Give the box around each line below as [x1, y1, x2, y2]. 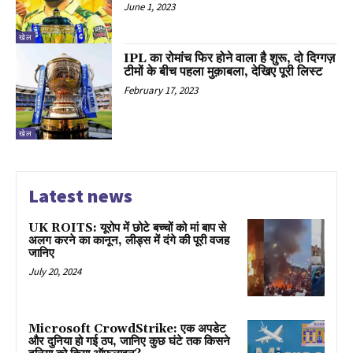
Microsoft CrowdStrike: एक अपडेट [28, 321, 226, 336]
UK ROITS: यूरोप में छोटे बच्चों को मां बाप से [28, 220, 226, 236]
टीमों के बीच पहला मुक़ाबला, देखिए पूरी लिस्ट [124, 63, 323, 80]
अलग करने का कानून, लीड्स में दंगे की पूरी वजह [28, 232, 229, 248]
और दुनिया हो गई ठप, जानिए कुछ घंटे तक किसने [28, 333, 230, 349]
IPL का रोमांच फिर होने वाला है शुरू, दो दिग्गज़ [124, 50, 336, 66]
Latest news [28, 183, 132, 208]
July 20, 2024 [28, 264, 81, 278]
